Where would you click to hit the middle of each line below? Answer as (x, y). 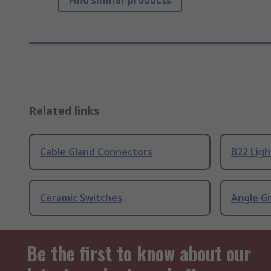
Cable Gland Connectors (96, 152)
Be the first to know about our (139, 253)
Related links (64, 111)
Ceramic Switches (81, 198)
